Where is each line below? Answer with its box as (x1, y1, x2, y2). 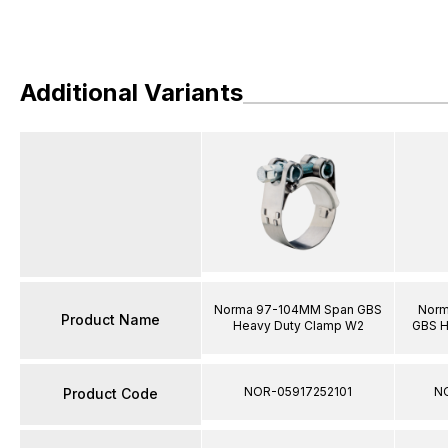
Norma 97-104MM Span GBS (214, 301, 382, 317)
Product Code (63, 385, 158, 402)
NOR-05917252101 (244, 383, 352, 399)
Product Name (61, 311, 160, 328)
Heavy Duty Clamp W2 (232, 317, 364, 333)
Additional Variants (20, 78, 243, 107)
